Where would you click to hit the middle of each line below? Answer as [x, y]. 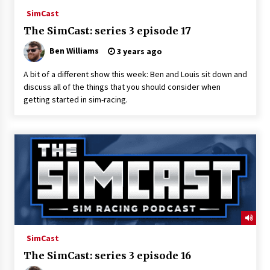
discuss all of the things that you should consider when [122, 86]
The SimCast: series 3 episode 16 [107, 255]
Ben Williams [74, 50]
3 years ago [138, 51]
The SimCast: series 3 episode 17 [107, 30]
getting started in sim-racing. [75, 99]
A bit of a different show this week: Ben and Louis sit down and [135, 74]
